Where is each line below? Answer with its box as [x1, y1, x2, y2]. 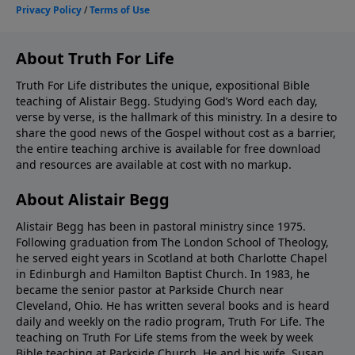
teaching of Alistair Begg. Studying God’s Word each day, [16, 93, 318, 109]
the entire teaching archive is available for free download [16, 140, 321, 156]
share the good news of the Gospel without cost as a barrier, [16, 124, 336, 140]
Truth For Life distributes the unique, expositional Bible [16, 77, 310, 93]
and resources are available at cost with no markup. [16, 156, 292, 172]
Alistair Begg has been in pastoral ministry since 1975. [16, 218, 306, 234]
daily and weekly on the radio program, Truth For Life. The [16, 313, 325, 329]
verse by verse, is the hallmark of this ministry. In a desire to [16, 109, 337, 124]
